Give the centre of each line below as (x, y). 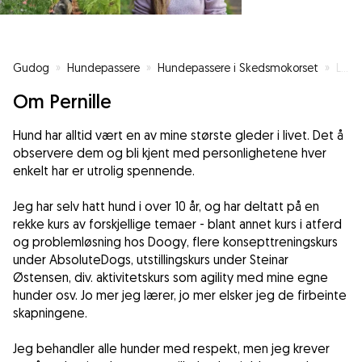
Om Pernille (62, 101)
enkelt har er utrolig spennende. (104, 171)
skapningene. (50, 313)
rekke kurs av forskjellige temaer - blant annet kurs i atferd (177, 224)
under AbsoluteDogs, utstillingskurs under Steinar (151, 260)
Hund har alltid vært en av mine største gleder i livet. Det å (178, 135)
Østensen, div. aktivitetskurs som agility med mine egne (170, 278)
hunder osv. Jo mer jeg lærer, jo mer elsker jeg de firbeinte (180, 295)
